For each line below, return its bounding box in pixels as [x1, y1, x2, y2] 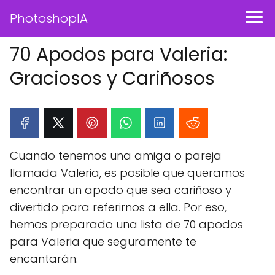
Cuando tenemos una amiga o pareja [10, 148, 222, 163]
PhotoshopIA [10, 10, 88, 27]
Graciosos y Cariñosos [10, 66, 215, 91]
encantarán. [10, 251, 78, 266]
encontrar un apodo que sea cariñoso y [10, 182, 231, 198]
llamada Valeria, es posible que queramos [10, 165, 245, 180]
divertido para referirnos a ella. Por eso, [10, 199, 227, 215]
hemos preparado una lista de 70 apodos [10, 217, 243, 232]
